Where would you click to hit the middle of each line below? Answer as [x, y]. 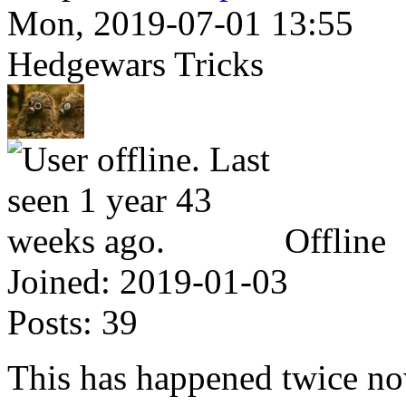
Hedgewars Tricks [135, 63]
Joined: [59, 281]
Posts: [50, 322]
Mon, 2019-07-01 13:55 [180, 23]
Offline [335, 240]
